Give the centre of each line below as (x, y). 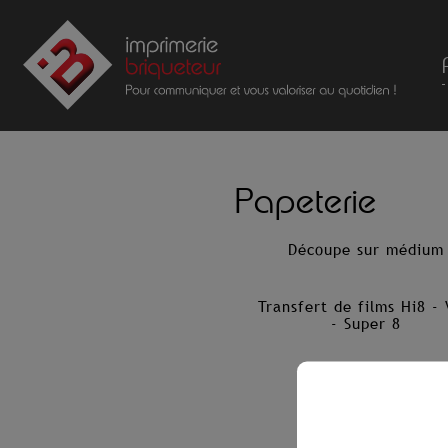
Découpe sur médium (366, 250)
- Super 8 (366, 324)
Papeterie (306, 200)
